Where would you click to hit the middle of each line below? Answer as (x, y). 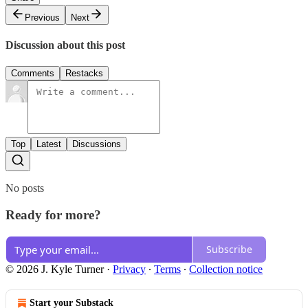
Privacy (129, 269)
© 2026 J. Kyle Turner (55, 269)
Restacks (84, 74)
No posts (25, 188)
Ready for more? (53, 214)
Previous (42, 17)
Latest (49, 144)
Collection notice (226, 269)
